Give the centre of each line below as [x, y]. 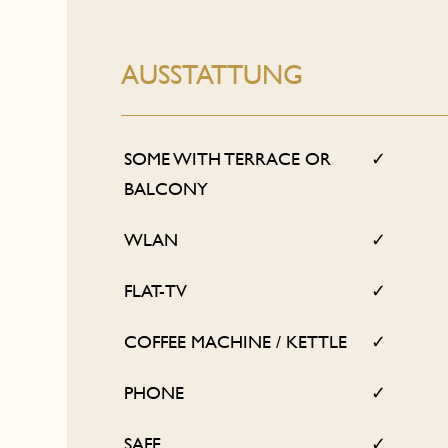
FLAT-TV [156, 290]
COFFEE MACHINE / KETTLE [236, 341]
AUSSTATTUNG [212, 74]
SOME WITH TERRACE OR [228, 158]
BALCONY [166, 188]
